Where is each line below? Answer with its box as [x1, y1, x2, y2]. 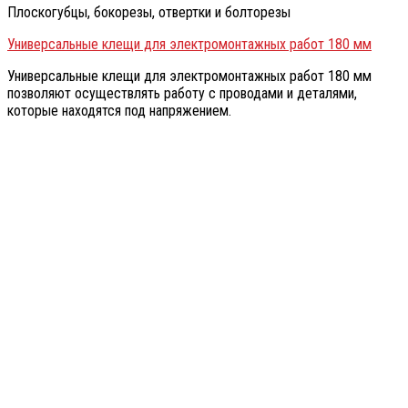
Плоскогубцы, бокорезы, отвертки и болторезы [7, 4, 291, 22]
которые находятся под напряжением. [7, 102, 231, 120]
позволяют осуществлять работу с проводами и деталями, [7, 85, 357, 103]
